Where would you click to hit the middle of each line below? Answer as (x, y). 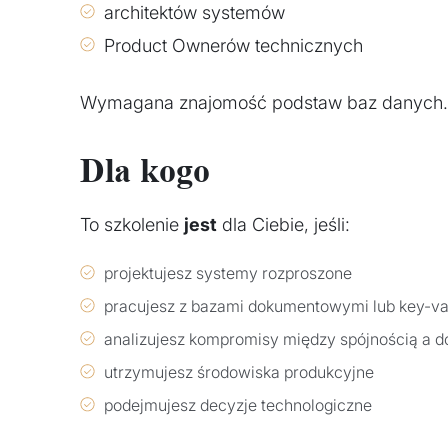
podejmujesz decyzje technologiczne (238, 404)
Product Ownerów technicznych (233, 45)
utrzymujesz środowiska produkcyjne (239, 371)
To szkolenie (132, 224)
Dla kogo (145, 171)
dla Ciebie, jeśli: (283, 224)
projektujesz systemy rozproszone (228, 272)
